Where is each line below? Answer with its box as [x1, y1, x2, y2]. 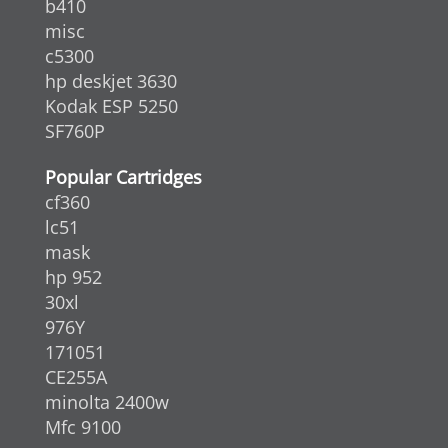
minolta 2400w [45, 389, 169, 414]
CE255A [45, 364, 107, 389]
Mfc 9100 [45, 414, 121, 439]
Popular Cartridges [45, 164, 202, 189]
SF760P [45, 118, 105, 143]
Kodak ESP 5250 [45, 93, 178, 118]
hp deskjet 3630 [45, 68, 177, 93]
